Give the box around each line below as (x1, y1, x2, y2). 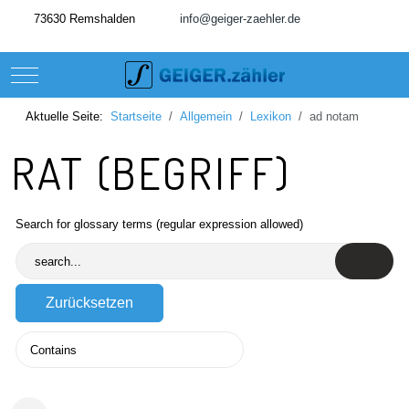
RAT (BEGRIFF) (11, 145, 291, 200)
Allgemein (180, 110, 232, 123)
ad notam (309, 110, 359, 123)
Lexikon (250, 110, 291, 123)
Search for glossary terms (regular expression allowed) (16, 217, 303, 231)
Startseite (110, 110, 162, 123)
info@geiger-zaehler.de (180, 12, 300, 26)
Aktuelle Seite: (26, 110, 110, 123)
